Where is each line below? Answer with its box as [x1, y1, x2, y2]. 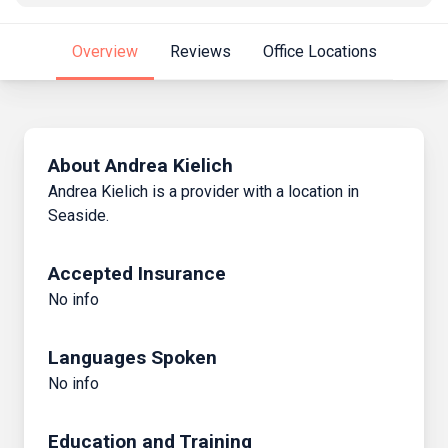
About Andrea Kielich [48, 153, 233, 177]
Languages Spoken [48, 345, 217, 369]
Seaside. [48, 205, 109, 225]
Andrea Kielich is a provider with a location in [48, 181, 359, 201]
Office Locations [262, 42, 377, 61]
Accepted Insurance [48, 261, 226, 285]
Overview [71, 42, 138, 61]
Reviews [169, 42, 231, 61]
